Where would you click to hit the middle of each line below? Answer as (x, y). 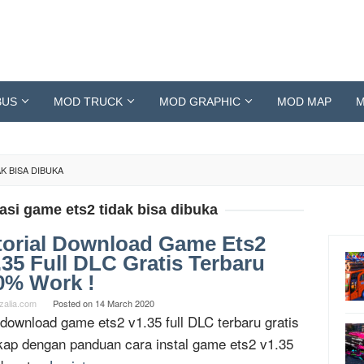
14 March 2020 (125, 303)
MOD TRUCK (88, 102)
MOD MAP (304, 102)
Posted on (74, 303)
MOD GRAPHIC (200, 102)
